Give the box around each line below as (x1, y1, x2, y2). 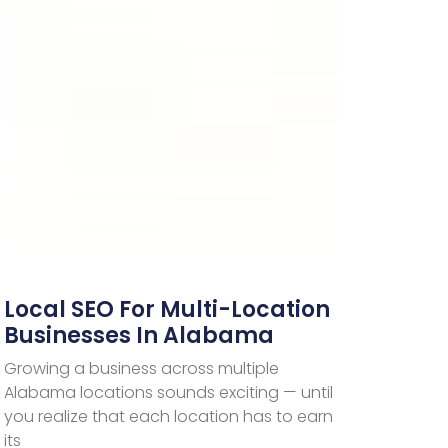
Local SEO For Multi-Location (4, 293, 331, 325)
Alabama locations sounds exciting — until (4, 380, 334, 404)
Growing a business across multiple (4, 356, 280, 380)
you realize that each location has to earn (4, 404, 334, 428)
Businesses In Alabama (4, 319, 275, 351)
